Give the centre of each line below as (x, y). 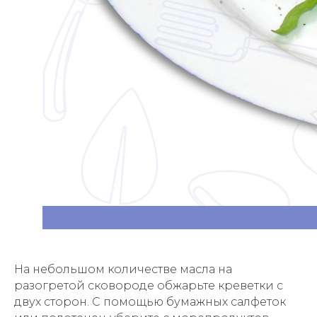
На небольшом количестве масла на (123, 269)
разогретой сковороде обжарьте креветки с (149, 286)
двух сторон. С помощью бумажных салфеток (150, 302)
